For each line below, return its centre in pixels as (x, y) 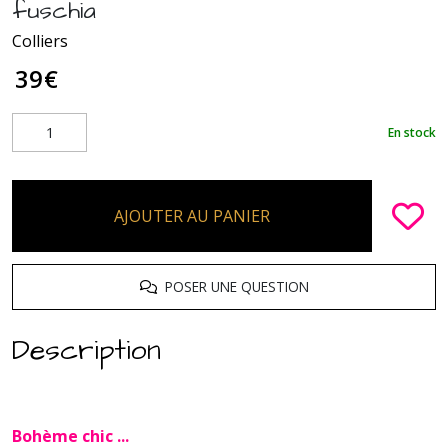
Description (86, 350)
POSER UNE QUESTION (232, 286)
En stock (412, 132)
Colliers (40, 41)
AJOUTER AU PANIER (192, 216)
